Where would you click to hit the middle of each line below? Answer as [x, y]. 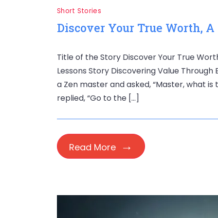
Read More [92, 147]
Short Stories [79, 11]
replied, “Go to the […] [98, 98]
